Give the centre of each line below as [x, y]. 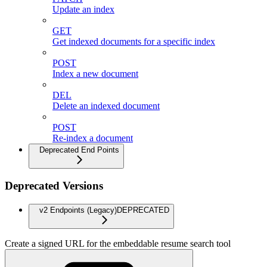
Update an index [83, 9]
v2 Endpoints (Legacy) [78, 210]
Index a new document [95, 73]
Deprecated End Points [79, 150]
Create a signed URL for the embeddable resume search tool [118, 243]
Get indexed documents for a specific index [134, 41]
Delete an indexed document [106, 105]
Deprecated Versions [54, 186]
